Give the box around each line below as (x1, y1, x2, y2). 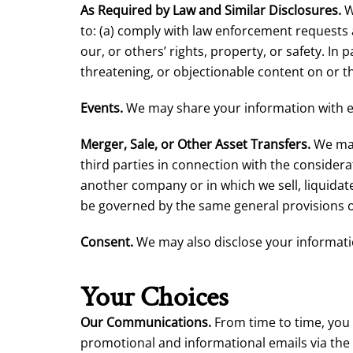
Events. (80, 99, 123, 117)
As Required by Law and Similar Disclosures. (80, 2, 341, 19)
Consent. (80, 233, 133, 251)
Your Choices (80, 279, 229, 316)
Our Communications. (80, 314, 211, 331)
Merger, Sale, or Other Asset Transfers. (80, 136, 310, 153)
